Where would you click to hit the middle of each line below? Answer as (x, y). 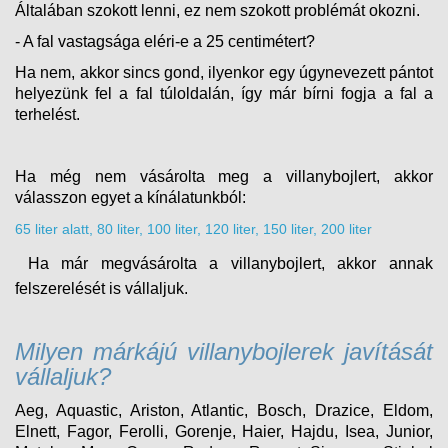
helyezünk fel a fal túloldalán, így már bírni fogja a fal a (224, 93)
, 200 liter (342, 228)
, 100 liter (168, 228)
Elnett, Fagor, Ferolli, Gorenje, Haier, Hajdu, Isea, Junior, (224, 431)
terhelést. (47, 114)
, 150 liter (284, 228)
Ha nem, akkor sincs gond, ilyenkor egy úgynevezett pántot (224, 72)
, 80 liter (114, 228)
